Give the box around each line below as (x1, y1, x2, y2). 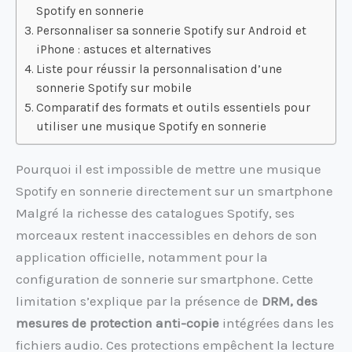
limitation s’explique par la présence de (16, 293, 262, 310)
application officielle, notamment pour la (16, 249, 268, 266)
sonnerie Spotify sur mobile (36, 81, 192, 96)
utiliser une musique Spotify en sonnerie (36, 119, 267, 134)
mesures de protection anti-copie (16, 315, 219, 332)
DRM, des (262, 293, 317, 310)
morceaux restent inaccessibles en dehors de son (16, 227, 317, 244)
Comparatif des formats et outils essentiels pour (36, 101, 311, 115)
